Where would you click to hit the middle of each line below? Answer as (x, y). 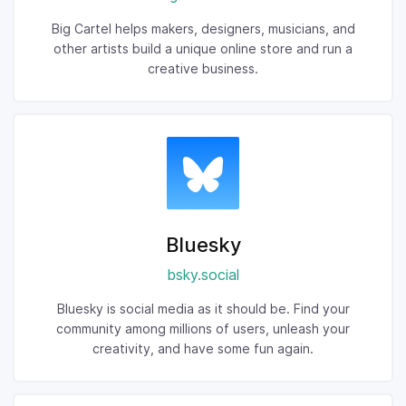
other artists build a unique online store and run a (203, 48)
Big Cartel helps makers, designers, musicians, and (203, 29)
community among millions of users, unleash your (203, 329)
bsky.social (203, 275)
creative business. (203, 68)
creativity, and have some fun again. (203, 348)
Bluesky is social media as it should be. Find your (203, 309)
